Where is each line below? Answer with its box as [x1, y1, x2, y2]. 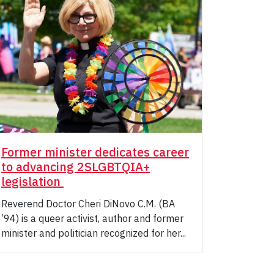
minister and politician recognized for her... [1, 227, 186, 240]
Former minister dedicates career [1, 144, 189, 161]
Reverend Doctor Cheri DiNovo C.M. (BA [1, 198, 175, 210]
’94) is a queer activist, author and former [1, 212, 183, 225]
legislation [1, 173, 64, 190]
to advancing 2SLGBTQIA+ [1, 158, 150, 176]
